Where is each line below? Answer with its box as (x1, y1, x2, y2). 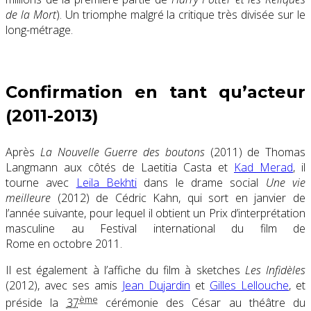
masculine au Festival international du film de (6, 220, 305, 236)
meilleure (6, 190, 51, 205)
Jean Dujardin (122, 277, 190, 293)
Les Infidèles (244, 262, 306, 278)
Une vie (265, 174, 306, 190)
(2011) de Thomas (204, 144, 305, 160)
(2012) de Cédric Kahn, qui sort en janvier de (51, 190, 305, 205)
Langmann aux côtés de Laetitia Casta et (6, 159, 234, 175)
